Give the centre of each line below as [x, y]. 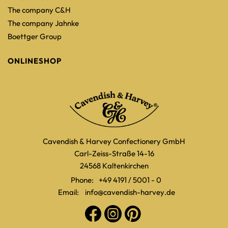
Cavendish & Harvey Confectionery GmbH [114, 141]
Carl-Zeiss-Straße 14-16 [114, 154]
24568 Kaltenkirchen [114, 166]
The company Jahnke [43, 23]
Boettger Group [35, 36]
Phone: [82, 180]
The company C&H [39, 10]
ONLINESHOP [35, 61]
